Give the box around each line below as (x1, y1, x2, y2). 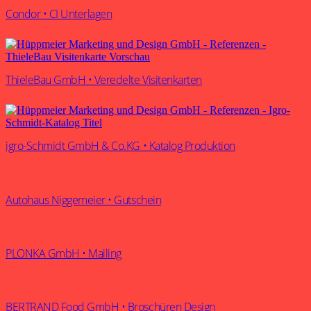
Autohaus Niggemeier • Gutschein (6, 192, 162, 208)
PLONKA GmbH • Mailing (6, 246, 121, 261)
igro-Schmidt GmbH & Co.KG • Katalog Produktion (6, 138, 235, 154)
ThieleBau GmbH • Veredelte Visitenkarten (6, 72, 202, 88)
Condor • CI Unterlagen (6, 6, 112, 22)
